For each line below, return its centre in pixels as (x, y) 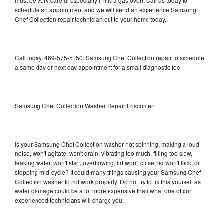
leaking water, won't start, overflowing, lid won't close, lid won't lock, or (107, 162)
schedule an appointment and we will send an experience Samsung (106, 9)
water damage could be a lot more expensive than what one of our (103, 190)
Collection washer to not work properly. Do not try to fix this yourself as (108, 181)
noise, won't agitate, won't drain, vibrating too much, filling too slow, (104, 153)
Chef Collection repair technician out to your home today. (91, 19)
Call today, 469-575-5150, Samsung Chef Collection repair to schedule (110, 57)
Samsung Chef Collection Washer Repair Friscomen (85, 105)
